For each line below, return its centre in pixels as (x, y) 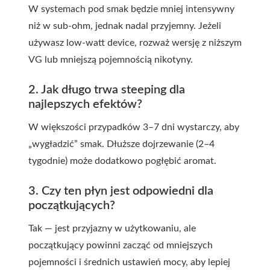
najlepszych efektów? (85, 104)
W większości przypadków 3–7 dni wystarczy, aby (134, 127)
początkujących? (72, 205)
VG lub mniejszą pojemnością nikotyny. (111, 59)
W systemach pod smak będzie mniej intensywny (131, 9)
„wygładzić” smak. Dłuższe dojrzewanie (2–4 (121, 144)
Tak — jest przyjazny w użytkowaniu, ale (112, 228)
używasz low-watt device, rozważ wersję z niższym (135, 42)
